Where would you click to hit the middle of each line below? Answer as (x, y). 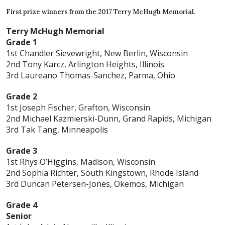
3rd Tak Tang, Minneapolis (57, 130)
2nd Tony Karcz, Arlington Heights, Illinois (85, 65)
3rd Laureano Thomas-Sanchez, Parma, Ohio (91, 76)
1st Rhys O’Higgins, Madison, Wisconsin (81, 162)
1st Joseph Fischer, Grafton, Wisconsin (78, 108)
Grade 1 (22, 42)
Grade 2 (22, 97)
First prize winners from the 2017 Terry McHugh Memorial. (101, 12)
